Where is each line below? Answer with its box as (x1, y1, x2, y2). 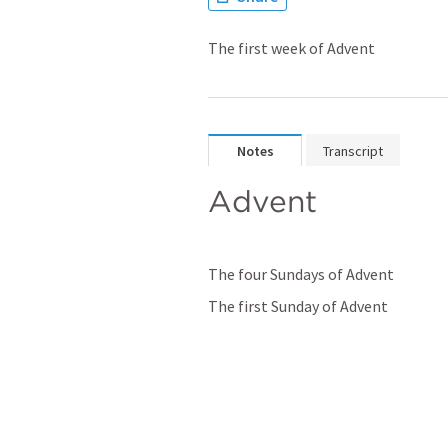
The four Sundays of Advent (208, 264, 394, 284)
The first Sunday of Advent (208, 296, 388, 316)
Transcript (323, 142, 383, 160)
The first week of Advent (208, 38, 375, 58)
